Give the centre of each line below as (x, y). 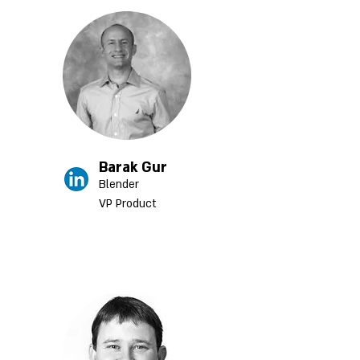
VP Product (127, 204)
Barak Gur (133, 168)
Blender (119, 184)
